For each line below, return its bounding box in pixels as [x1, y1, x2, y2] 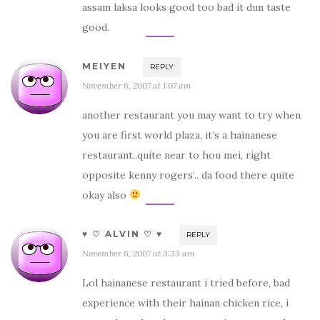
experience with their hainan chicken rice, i [82, 296, 289, 309]
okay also [82, 188, 129, 201]
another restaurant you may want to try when [82, 108, 301, 121]
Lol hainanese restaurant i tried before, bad [82, 276, 290, 289]
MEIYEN [82, 60, 126, 71]
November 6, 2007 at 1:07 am [82, 79, 191, 91]
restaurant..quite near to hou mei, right [82, 148, 271, 161]
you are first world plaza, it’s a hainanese [82, 128, 277, 141]
